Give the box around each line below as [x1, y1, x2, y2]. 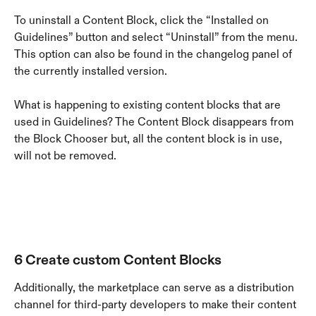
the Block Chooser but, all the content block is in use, [14, 132, 285, 146]
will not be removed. [14, 149, 116, 163]
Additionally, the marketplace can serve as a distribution [14, 280, 297, 294]
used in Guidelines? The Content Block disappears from [14, 115, 296, 129]
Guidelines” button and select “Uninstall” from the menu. [14, 30, 300, 44]
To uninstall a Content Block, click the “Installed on [14, 13, 272, 27]
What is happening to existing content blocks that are [14, 98, 284, 112]
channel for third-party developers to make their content [14, 297, 299, 311]
